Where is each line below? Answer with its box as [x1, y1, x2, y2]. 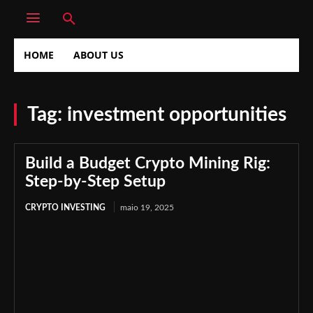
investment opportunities [67, 105, 286, 124]
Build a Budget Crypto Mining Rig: [25, 155, 270, 171]
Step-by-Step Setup [25, 173, 166, 189]
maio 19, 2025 [120, 203, 174, 212]
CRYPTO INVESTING [25, 203, 105, 212]
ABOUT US [73, 48, 124, 61]
